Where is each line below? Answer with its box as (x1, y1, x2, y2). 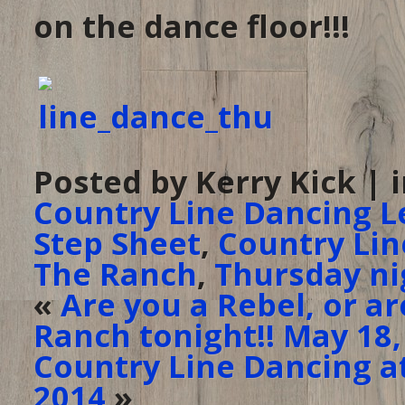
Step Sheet (33, 221, 201, 264)
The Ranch (33, 252, 197, 295)
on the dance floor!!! (33, 5, 350, 47)
